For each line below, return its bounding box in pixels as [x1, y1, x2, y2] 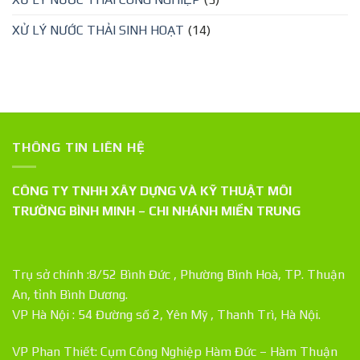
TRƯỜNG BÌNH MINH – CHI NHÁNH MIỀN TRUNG [12, 203, 301, 219]
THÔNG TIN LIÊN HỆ [12, 139, 145, 155]
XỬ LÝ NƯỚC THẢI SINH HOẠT [12, 22, 184, 38]
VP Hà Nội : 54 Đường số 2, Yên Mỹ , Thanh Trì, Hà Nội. [12, 306, 321, 322]
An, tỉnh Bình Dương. [12, 286, 128, 302]
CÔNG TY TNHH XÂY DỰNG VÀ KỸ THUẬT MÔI [12, 183, 292, 199]
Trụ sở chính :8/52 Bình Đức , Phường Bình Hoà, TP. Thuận [12, 266, 345, 282]
